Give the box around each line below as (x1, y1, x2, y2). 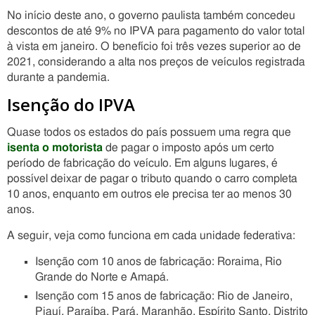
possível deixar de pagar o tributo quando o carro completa (7, 173, 297, 184)
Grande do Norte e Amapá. (35, 271, 169, 283)
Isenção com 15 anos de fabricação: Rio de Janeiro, (35, 290, 292, 302)
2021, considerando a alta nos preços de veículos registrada (7, 56, 305, 67)
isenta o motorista (7, 142, 103, 153)
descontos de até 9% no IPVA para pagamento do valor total (7, 25, 304, 37)
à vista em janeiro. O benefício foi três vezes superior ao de (7, 41, 301, 52)
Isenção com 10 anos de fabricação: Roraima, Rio (35, 256, 282, 267)
